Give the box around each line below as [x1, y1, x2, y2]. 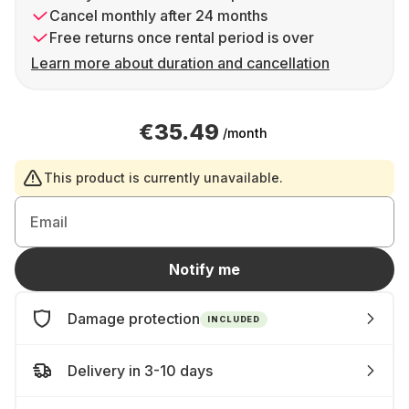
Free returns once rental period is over [49, 28, 314, 47]
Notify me [169, 260, 240, 278]
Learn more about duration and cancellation [31, 54, 330, 72]
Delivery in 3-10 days [68, 362, 213, 380]
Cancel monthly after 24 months [49, 6, 267, 25]
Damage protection [68, 309, 200, 328]
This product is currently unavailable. [44, 170, 283, 185]
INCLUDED [207, 313, 261, 324]
